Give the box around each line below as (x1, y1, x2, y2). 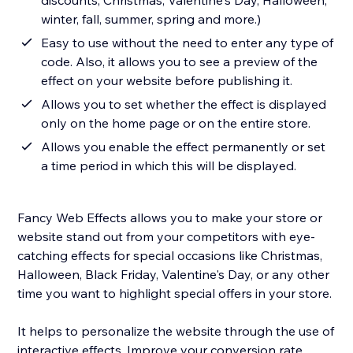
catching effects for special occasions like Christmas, (17, 247, 323, 264)
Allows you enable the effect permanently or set (41, 139, 326, 155)
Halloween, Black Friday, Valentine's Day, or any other (17, 266, 330, 283)
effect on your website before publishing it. (41, 72, 293, 89)
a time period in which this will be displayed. (41, 158, 297, 174)
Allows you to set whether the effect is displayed (41, 96, 327, 113)
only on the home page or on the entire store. (41, 115, 311, 132)
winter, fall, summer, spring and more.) (41, 11, 262, 28)
